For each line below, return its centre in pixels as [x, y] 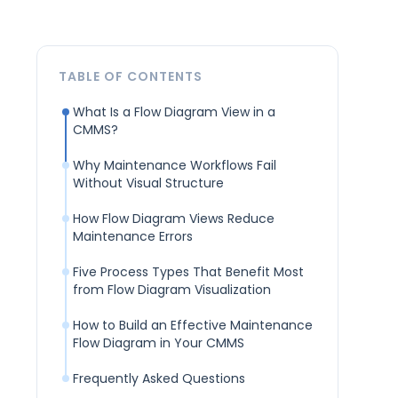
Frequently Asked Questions [159, 379]
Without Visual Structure [148, 183]
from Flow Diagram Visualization [171, 290]
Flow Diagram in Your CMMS [158, 343]
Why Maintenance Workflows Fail [174, 166]
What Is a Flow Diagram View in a [174, 112]
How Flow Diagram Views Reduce [173, 219]
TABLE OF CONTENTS [130, 77]
